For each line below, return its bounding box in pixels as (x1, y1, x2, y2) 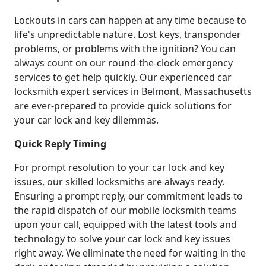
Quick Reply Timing (14, 137, 106, 151)
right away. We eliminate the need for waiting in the (14, 246, 246, 260)
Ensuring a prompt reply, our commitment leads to (14, 189, 243, 203)
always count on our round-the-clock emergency (14, 56, 233, 70)
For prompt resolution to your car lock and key (14, 161, 224, 175)
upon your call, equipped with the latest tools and (14, 218, 237, 232)
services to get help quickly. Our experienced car (14, 71, 232, 84)
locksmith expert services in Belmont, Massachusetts (14, 85, 252, 99)
